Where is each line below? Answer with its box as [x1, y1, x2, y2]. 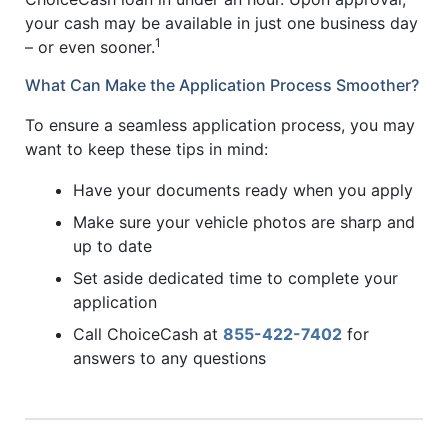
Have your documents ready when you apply [73, 180, 413, 201]
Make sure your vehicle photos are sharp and [73, 212, 415, 233]
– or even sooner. [25, 36, 155, 57]
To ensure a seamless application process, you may [25, 114, 415, 135]
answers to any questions [73, 348, 266, 369]
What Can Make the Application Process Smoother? [25, 75, 419, 96]
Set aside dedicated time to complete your [73, 268, 398, 289]
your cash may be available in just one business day [25, 12, 418, 33]
